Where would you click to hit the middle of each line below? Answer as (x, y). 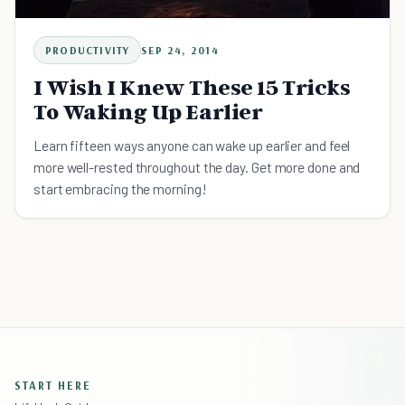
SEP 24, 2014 (180, 51)
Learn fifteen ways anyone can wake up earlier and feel (192, 146)
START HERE (53, 386)
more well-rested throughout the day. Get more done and (197, 167)
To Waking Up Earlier (148, 112)
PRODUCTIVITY (88, 51)
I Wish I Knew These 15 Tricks (192, 88)
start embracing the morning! (120, 189)
